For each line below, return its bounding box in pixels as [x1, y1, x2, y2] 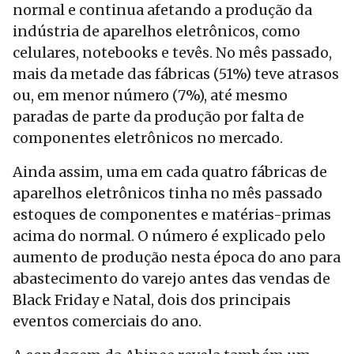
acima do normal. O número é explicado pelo [13, 227, 326, 245]
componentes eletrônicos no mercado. [13, 129, 283, 147]
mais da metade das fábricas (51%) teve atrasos [13, 65, 339, 83]
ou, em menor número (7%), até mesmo [13, 86, 288, 104]
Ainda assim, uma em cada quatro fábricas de [13, 163, 327, 181]
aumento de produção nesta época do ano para [13, 248, 341, 266]
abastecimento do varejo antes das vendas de [13, 269, 330, 288]
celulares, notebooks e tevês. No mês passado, [13, 43, 332, 62]
